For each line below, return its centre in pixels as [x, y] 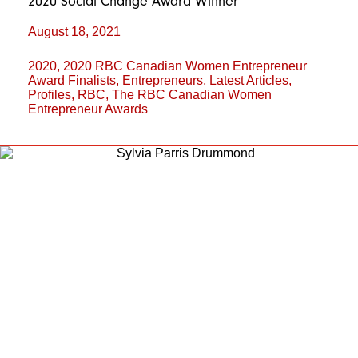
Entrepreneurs [163, 80]
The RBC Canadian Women [192, 95]
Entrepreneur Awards [88, 109]
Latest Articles [249, 80]
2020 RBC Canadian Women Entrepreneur [185, 66]
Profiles [50, 95]
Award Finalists [72, 80]
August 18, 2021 [74, 32]
